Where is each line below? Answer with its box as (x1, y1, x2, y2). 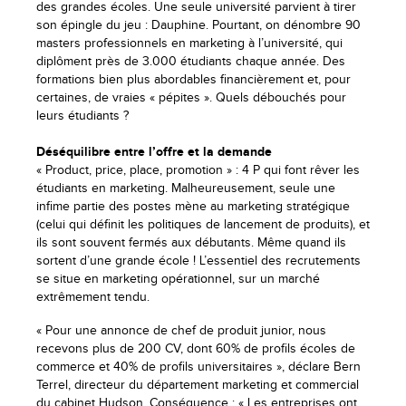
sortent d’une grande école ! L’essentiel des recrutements (36, 253, 361, 268)
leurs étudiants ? (36, 108, 129, 123)
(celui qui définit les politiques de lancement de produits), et (36, 217, 370, 232)
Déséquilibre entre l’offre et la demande (36, 144, 272, 159)
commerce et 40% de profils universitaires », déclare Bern (36, 359, 361, 374)
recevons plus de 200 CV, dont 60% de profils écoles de (36, 341, 355, 356)
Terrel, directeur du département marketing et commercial (36, 377, 359, 392)
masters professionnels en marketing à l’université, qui (36, 35, 343, 51)
